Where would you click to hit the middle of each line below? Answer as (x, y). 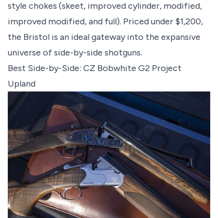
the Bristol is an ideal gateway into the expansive (104, 37)
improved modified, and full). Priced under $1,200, (105, 21)
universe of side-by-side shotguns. (75, 52)
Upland (22, 83)
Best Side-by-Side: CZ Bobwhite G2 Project (95, 68)
